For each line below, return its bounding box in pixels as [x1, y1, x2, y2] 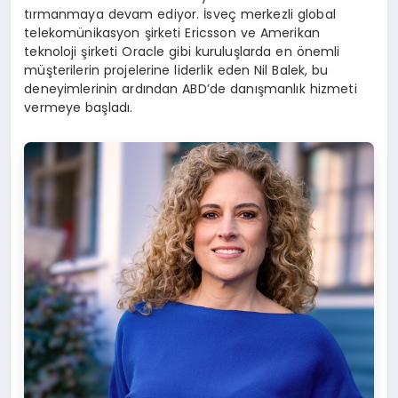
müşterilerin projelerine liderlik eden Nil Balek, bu [24, 60, 329, 79]
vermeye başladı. [24, 98, 133, 116]
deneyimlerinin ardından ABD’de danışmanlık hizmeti [24, 79, 357, 98]
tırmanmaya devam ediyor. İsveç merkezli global [24, 4, 336, 23]
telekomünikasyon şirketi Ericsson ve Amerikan [24, 23, 320, 42]
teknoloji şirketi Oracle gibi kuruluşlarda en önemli [24, 42, 340, 60]
